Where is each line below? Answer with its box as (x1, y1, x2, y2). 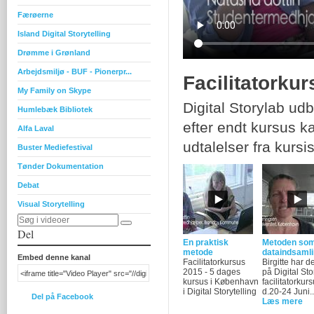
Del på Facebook (32, 292, 93, 301)
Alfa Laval (18, 124, 54, 132)
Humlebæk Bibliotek (18, 105, 93, 114)
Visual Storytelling (18, 200, 85, 208)
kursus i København (183, 277, 259, 287)
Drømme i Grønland (18, 48, 90, 57)
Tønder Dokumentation (18, 162, 104, 170)
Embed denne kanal (18, 253, 90, 261)
